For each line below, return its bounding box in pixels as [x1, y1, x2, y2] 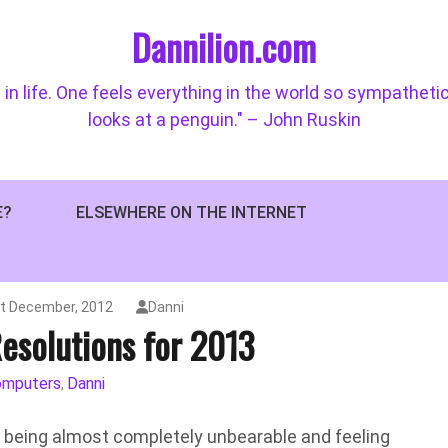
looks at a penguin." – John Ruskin [87, 109, 361, 130]
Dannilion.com [132, 20, 316, 73]
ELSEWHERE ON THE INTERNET [76, 203, 307, 222]
